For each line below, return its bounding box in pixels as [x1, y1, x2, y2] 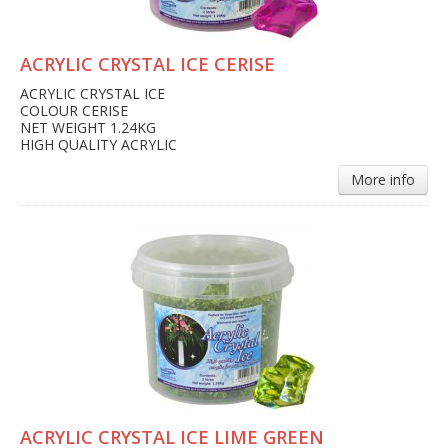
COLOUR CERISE [20, 101, 128, 121]
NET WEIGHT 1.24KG [20, 118, 156, 138]
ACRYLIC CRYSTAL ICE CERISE [20, 52, 275, 77]
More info [351, 170, 415, 190]
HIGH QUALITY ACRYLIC [20, 135, 177, 155]
